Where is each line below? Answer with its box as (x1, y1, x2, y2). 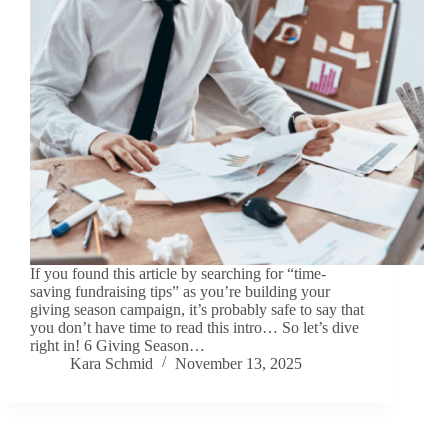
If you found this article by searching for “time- (30, 265, 326, 283)
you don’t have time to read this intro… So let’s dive (30, 319, 359, 337)
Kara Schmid (70, 355, 153, 373)
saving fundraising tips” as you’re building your (30, 283, 330, 301)
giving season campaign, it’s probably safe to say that (30, 301, 364, 319)
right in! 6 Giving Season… (30, 337, 205, 355)
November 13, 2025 (175, 355, 302, 373)
